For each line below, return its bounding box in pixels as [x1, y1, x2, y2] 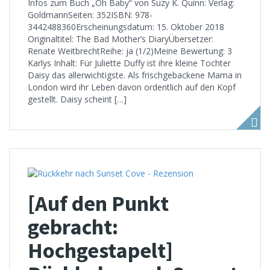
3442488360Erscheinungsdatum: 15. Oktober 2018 [28, 20, 224, 33]
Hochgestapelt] [28, 236, 173, 264]
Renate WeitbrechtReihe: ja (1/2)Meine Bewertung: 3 [28, 45, 232, 57]
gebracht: [28, 213, 118, 240]
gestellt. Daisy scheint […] [28, 93, 127, 105]
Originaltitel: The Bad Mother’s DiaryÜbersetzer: [28, 33, 213, 45]
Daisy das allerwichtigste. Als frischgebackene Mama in [28, 69, 242, 81]
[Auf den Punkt [28, 189, 169, 217]
